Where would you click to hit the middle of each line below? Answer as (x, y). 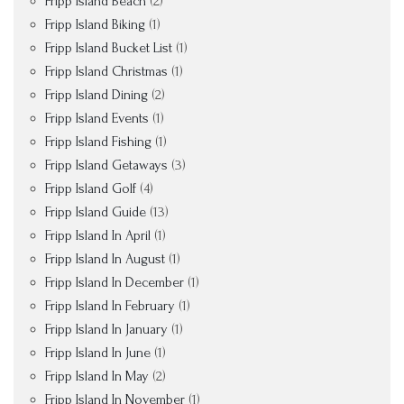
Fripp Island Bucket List (109, 48)
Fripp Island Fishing (98, 142)
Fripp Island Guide (96, 212)
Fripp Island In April (98, 235)
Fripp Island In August (105, 259)
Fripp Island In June (98, 353)
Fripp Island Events (97, 118)
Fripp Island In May (97, 376)
